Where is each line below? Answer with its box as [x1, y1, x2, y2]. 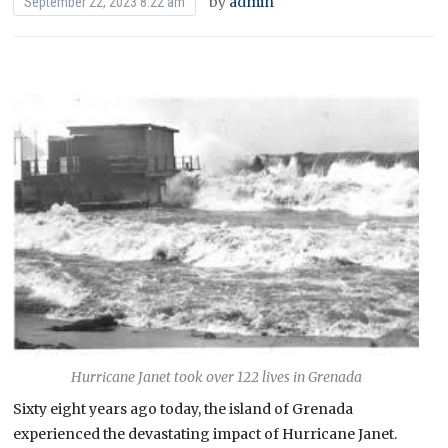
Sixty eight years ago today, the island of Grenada [13, 399, 354, 418]
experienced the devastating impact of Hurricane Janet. [13, 424, 398, 443]
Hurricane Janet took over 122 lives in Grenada [70, 367, 362, 386]
